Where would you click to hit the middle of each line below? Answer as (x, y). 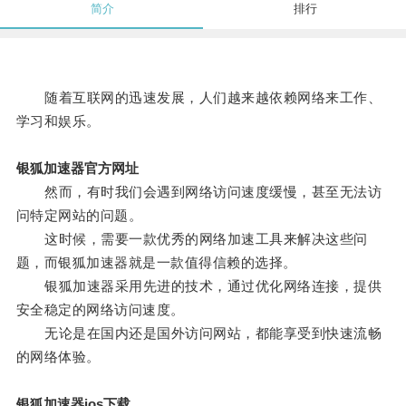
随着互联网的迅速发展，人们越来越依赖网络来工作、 (199, 98)
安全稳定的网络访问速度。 (100, 310)
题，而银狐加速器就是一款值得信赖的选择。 (156, 263)
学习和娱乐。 (58, 121)
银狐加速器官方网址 (77, 169)
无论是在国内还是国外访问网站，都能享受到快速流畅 (199, 333)
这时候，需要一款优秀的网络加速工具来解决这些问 (192, 239)
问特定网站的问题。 (79, 216)
